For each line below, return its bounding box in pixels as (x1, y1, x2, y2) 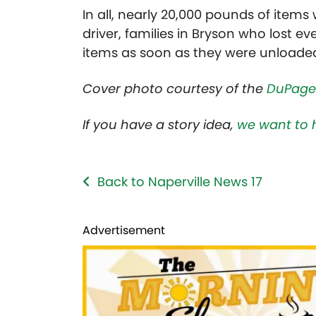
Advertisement (83, 222, 165, 239)
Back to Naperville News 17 (97, 173, 262, 191)
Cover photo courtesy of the (83, 80, 267, 98)
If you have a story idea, (83, 116, 237, 134)
